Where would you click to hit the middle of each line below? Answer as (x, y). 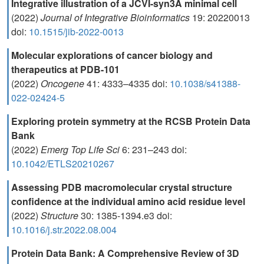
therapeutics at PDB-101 (65, 69)
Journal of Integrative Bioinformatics (116, 17)
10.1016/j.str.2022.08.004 (64, 230)
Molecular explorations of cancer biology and (112, 55)
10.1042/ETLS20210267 (63, 164)
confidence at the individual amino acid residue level (128, 201)
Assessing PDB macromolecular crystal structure (122, 187)
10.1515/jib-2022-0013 (76, 32)
